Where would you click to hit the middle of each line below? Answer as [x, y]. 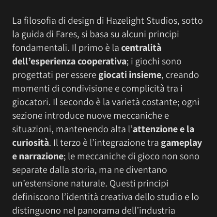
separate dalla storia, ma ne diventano [90, 169]
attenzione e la [163, 129]
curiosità [31, 142]
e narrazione [38, 156]
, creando [180, 74]
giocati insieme [130, 74]
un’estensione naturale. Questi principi [90, 183]
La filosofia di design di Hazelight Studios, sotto [108, 20]
